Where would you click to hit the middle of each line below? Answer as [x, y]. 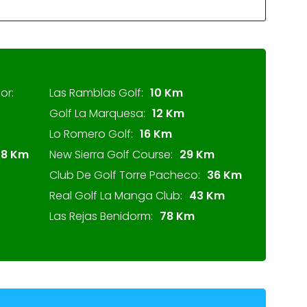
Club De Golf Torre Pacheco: [125, 175]
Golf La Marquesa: [97, 113]
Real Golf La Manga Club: [116, 196]
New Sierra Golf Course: [111, 155]
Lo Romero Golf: [91, 134]
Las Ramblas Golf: [96, 93]
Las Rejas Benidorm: [101, 216]
